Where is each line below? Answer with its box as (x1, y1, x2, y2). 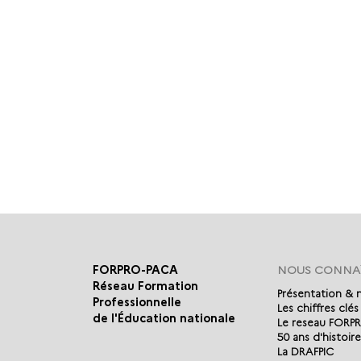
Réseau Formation (92, 279, 198, 294)
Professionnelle (92, 295, 181, 310)
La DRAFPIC (276, 345, 334, 359)
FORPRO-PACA (92, 263, 178, 278)
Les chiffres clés (276, 301, 359, 315)
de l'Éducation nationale (92, 311, 235, 326)
